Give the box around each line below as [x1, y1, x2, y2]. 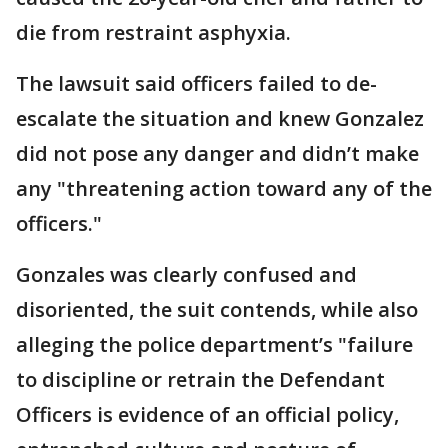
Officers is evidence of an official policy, [16, 401, 399, 428]
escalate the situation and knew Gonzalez [16, 105, 424, 132]
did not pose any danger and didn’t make [16, 140, 419, 167]
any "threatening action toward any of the [16, 175, 432, 202]
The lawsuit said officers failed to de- [16, 70, 377, 97]
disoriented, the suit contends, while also [16, 296, 418, 323]
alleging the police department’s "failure [16, 331, 413, 358]
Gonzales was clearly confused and [16, 261, 357, 288]
